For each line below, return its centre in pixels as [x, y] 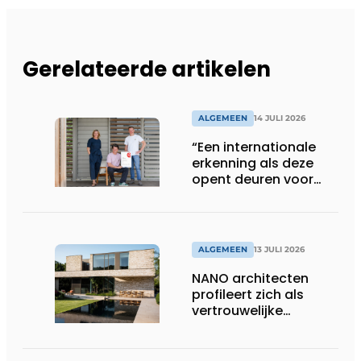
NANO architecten [250, 279]
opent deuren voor [253, 180]
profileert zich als [248, 295]
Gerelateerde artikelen [147, 69]
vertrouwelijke [237, 311]
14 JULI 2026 [280, 118]
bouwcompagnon [251, 327]
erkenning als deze [253, 164]
